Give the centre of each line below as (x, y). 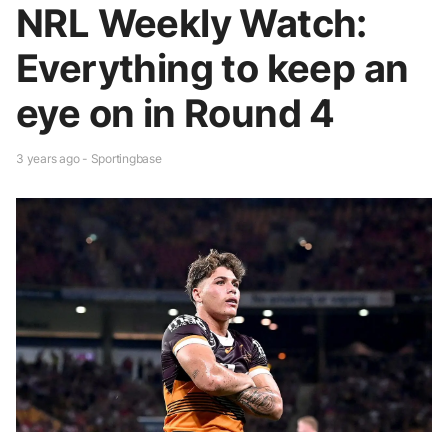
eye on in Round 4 (175, 112)
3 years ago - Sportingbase (89, 158)
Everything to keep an (212, 67)
